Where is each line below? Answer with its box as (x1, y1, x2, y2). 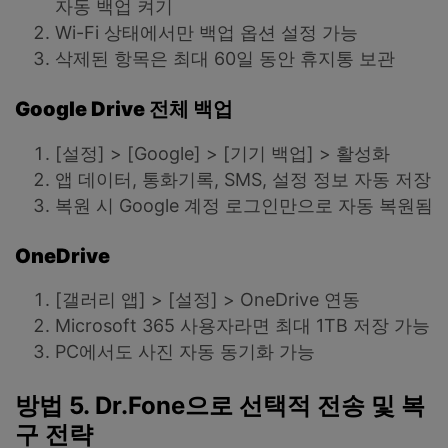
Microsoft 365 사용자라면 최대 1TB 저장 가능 (55, 315, 430, 337)
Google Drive (15, 97, 149, 122)
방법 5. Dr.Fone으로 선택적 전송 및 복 (15, 390, 425, 420)
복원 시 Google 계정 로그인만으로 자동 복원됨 (55, 194, 433, 216)
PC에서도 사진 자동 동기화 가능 (55, 341, 315, 363)
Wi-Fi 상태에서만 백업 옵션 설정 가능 (55, 21, 358, 43)
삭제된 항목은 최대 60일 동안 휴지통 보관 (55, 47, 395, 69)
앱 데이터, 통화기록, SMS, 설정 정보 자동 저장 (55, 168, 431, 190)
